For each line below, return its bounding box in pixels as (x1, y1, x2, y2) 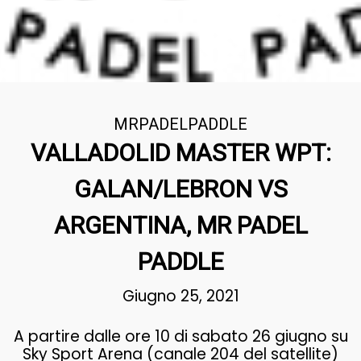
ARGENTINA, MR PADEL (53, 211, 308, 239)
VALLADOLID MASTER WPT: (30, 139, 331, 167)
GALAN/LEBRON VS (73, 175, 288, 203)
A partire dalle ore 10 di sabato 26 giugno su (13, 326, 348, 347)
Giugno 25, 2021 (122, 285, 239, 307)
